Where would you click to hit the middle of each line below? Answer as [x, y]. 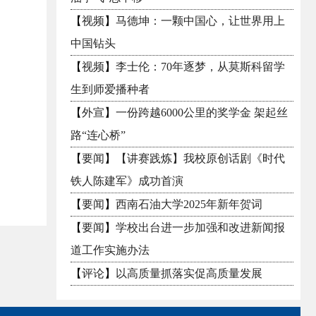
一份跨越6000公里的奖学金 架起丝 [202, 113]
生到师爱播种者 [110, 89]
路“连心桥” [98, 135]
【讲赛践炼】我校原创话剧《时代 [200, 158]
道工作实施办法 [110, 250]
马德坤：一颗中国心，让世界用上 [200, 21]
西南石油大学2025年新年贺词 [189, 204]
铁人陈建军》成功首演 [127, 181]
